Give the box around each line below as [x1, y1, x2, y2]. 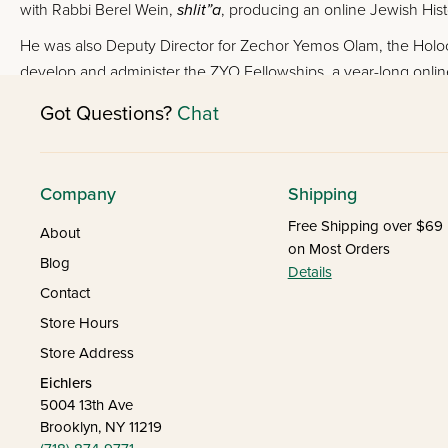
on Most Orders [287, 240, 390, 258]
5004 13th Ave [40, 396, 133, 414]
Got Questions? [40, 101, 177, 126]
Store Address [40, 344, 134, 362]
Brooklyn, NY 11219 [40, 418, 162, 436]
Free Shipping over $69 [287, 217, 443, 235]
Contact [40, 284, 90, 302]
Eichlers [40, 374, 92, 392]
